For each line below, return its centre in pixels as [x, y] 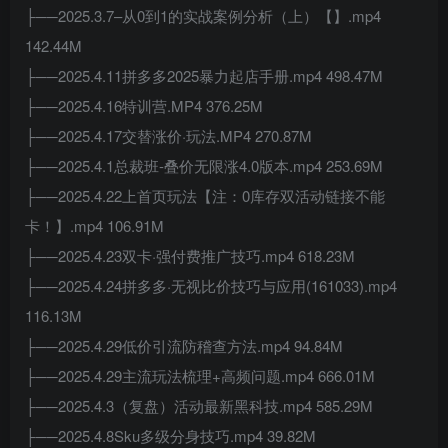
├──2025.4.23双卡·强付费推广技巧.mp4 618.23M [190, 255]
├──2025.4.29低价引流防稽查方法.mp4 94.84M [184, 345]
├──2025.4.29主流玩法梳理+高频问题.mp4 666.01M [200, 375]
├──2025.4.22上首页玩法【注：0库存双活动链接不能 [205, 195]
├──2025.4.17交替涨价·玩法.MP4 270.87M [168, 135]
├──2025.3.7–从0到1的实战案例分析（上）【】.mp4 [203, 15]
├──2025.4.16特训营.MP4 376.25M [144, 105]
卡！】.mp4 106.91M [94, 225]
